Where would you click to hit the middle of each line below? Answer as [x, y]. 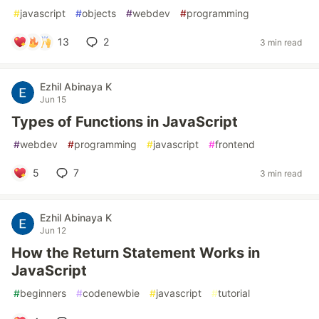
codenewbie [111, 293]
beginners [43, 293]
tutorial [234, 293]
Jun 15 [53, 99]
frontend [235, 144]
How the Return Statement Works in [136, 253]
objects [99, 13]
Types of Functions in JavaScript [125, 122]
